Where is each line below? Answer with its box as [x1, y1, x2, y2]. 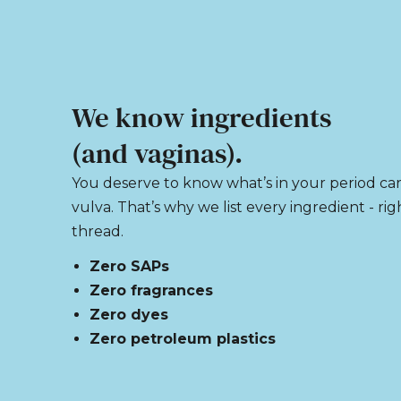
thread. [71, 222, 124, 240]
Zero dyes [89, 306, 168, 324]
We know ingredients [71, 97, 331, 137]
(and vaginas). [71, 132, 243, 173]
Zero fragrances [89, 282, 213, 300]
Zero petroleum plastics [89, 330, 276, 348]
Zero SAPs [89, 258, 169, 276]
